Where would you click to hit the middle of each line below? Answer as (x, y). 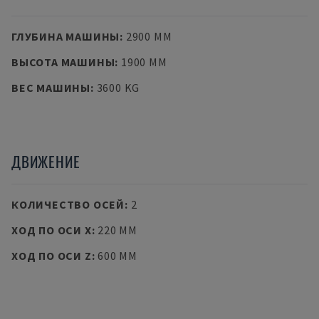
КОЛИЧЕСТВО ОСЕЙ (68, 204)
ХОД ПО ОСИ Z (52, 256)
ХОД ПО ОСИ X (52, 230)
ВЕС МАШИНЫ (51, 88)
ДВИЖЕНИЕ (46, 161)
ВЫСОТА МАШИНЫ (63, 62)
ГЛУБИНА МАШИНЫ (66, 36)
